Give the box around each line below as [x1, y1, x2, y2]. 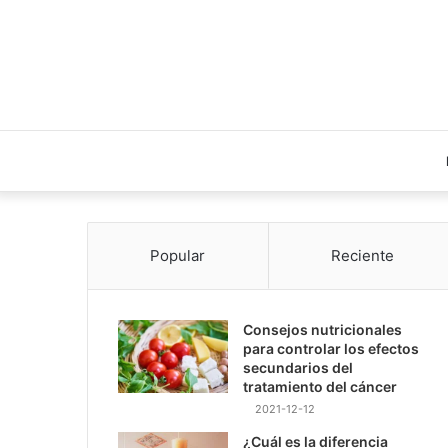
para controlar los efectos [243, 340, 419, 357]
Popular [150, 246, 206, 265]
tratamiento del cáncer [243, 378, 397, 395]
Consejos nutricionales [243, 321, 402, 338]
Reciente [330, 246, 394, 265]
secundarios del [243, 359, 353, 376]
